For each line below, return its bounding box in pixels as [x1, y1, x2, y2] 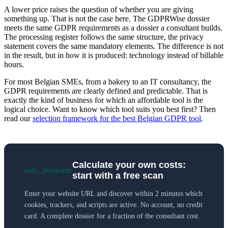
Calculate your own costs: [72, 160, 186, 170]
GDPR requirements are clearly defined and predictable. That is [4, 87, 208, 96]
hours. [4, 60, 24, 69]
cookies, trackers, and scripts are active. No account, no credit [24, 201, 203, 209]
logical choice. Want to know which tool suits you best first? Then [4, 105, 216, 114]
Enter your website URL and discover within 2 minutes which [24, 190, 203, 198]
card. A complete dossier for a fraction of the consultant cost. [24, 212, 200, 220]
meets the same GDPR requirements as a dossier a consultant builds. [4, 23, 222, 33]
